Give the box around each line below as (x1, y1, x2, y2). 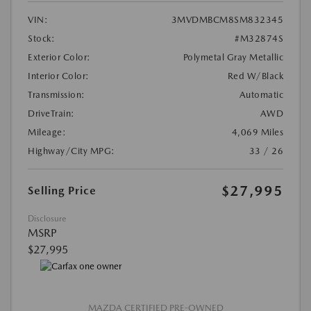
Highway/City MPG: (28, 146, 115, 157)
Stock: (28, 33, 55, 44)
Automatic (239, 90, 283, 101)
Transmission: (28, 90, 85, 101)
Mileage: (28, 127, 66, 138)
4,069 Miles (231, 127, 283, 138)
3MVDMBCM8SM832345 (171, 15, 283, 26)
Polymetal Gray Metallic (183, 52, 283, 63)
